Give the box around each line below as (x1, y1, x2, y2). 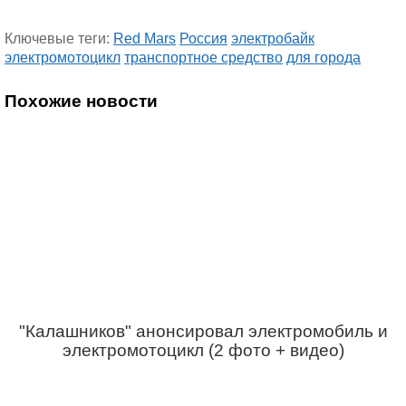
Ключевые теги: (5, 31, 113, 46)
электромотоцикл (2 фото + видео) (62, 341, 344, 360)
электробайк (231, 31, 314, 46)
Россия (179, 31, 227, 46)
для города (286, 50, 361, 65)
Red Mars (113, 31, 176, 46)
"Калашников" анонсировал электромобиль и (18, 322, 388, 341)
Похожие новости (5, 92, 158, 111)
